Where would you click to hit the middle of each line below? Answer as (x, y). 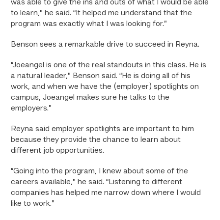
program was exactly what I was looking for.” (89, 24)
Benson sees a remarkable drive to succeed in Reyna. (105, 45)
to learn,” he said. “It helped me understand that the (102, 13)
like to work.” (33, 204)
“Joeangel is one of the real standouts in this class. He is (109, 65)
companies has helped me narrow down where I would (106, 193)
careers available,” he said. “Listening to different (97, 182)
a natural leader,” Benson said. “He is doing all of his (101, 76)
